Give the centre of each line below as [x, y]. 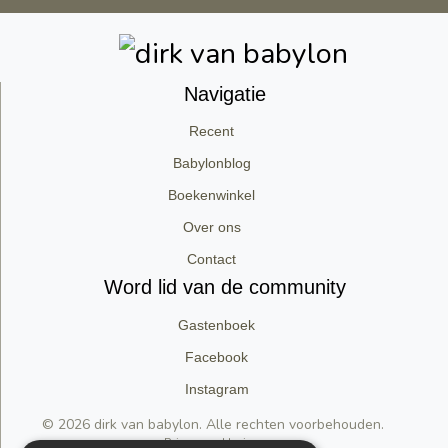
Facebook [216, 356]
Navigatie [224, 94]
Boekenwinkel [212, 195]
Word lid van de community [224, 287]
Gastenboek [216, 324]
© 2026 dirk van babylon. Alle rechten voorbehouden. [212, 424]
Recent [212, 131]
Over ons [211, 227]
